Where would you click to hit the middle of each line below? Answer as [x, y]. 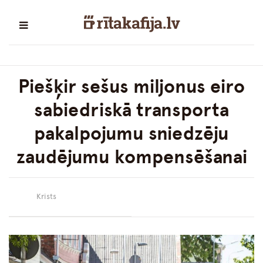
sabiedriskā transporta [131, 110]
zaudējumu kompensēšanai [131, 157]
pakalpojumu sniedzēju [131, 134]
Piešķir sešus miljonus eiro [131, 87]
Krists [46, 197]
